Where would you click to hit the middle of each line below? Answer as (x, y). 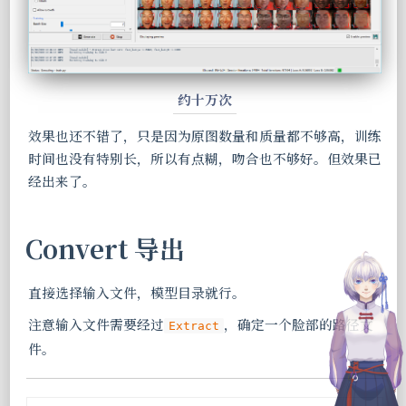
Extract (193, 326)
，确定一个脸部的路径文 (298, 324)
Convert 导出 (105, 248)
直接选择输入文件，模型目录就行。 (136, 292)
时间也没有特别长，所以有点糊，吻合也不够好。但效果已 (204, 158)
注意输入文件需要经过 (96, 324)
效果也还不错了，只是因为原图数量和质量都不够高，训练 (204, 135)
